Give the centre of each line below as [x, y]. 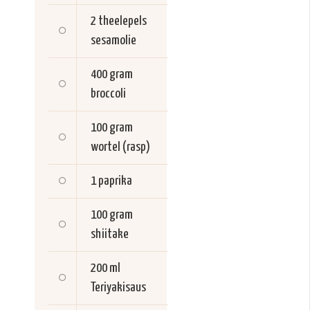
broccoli [108, 94]
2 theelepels [119, 21]
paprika [115, 181]
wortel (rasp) [120, 147]
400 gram [112, 75]
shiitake [110, 235]
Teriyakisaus [118, 288]
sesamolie [113, 41]
